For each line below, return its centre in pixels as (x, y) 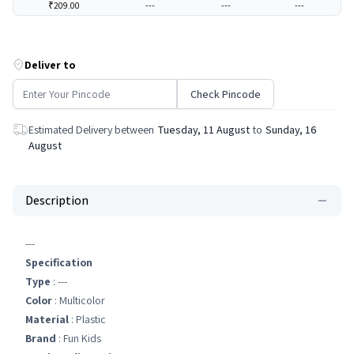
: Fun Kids (79, 338)
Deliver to (50, 65)
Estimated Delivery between (91, 130)
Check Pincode (226, 94)
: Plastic (87, 319)
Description (57, 200)
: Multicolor (79, 300)
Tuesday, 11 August (203, 130)
